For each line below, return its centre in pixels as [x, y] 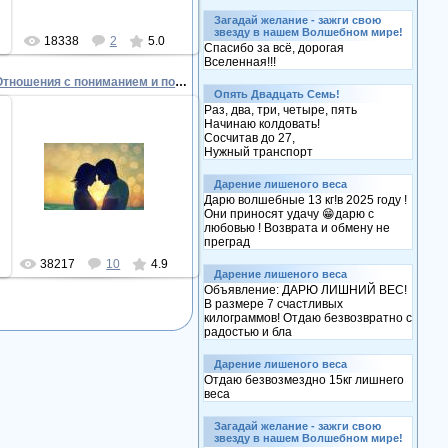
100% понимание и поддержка [94, 178]
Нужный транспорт [258, 152]
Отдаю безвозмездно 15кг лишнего [304, 380]
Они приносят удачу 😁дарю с [289, 214]
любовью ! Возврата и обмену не [297, 228]
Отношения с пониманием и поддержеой [181, 82]
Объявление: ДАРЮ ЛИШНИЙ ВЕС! [305, 290]
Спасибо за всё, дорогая [274, 48]
